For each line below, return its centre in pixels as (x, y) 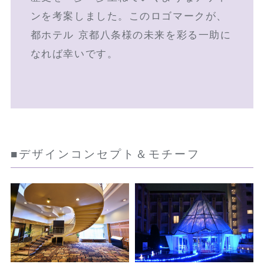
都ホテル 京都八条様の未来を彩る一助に (131, 35)
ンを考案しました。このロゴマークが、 (129, 16)
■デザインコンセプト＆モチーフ (105, 154)
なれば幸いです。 (74, 54)
